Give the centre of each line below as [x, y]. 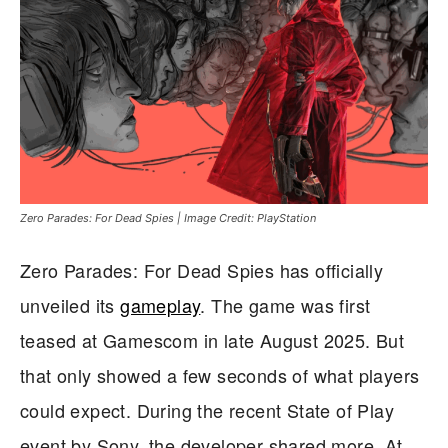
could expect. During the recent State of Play [207, 409]
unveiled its [70, 304]
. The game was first [285, 304]
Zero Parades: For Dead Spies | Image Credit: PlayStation [168, 217]
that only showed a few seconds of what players [220, 374]
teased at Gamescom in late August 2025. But [212, 339]
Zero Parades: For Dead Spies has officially [202, 269]
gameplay [160, 304]
